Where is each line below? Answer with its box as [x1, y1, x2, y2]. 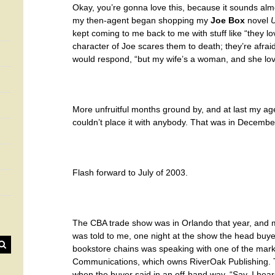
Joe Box [211, 15, 245, 25]
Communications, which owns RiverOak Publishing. [72, 257, 273, 266]
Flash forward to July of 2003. [72, 168, 188, 177]
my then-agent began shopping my [72, 15, 211, 25]
